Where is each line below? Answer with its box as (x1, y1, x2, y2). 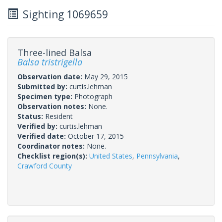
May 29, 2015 (84, 71, 128, 81)
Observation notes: (17, 101, 88, 111)
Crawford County (17, 161, 72, 170)
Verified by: (17, 121, 59, 131)
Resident (45, 111, 73, 121)
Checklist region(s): (17, 151, 89, 161)
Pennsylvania (136, 151, 178, 161)
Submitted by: (17, 81, 69, 91)
